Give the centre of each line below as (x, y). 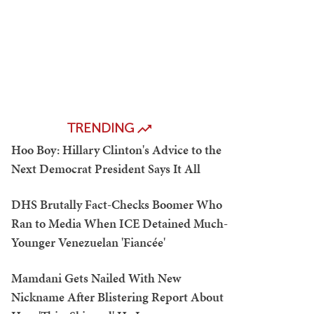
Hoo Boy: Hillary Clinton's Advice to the (116, 150)
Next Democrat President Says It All (106, 169)
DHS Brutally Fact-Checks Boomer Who (117, 204)
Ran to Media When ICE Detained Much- (120, 223)
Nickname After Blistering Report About (117, 297)
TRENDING (102, 128)
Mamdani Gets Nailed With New (96, 278)
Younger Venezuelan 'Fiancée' (88, 242)
